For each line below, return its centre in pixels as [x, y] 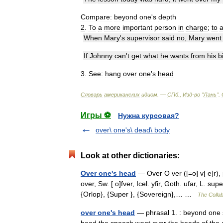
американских [122, 95]
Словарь [92, 95]
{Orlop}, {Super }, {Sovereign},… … [139, 194]
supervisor [143, 38]
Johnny [101, 56]
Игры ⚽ [96, 115]
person [165, 27]
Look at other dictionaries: [130, 156]
